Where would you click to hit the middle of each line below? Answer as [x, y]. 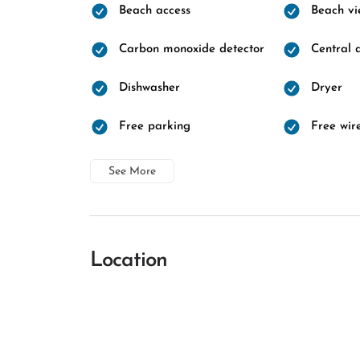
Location [129, 261]
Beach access [155, 11]
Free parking [155, 127]
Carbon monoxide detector [192, 49]
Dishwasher [149, 88]
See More [132, 172]
